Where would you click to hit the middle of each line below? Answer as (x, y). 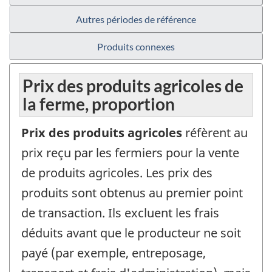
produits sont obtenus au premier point (132, 193)
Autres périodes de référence (136, 19)
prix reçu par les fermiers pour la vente (130, 153)
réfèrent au (216, 133)
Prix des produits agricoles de (133, 86)
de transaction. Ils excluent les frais (120, 213)
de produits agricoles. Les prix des (117, 173)
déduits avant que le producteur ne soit (131, 233)
